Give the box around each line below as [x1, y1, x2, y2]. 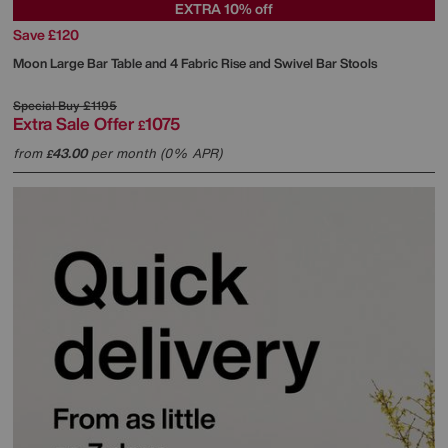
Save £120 [13, 23, 79, 45]
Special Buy [13, 96, 80, 114]
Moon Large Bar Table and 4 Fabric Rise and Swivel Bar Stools [13, 53, 377, 73]
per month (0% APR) [87, 143, 222, 163]
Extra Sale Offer [13, 110, 134, 136]
